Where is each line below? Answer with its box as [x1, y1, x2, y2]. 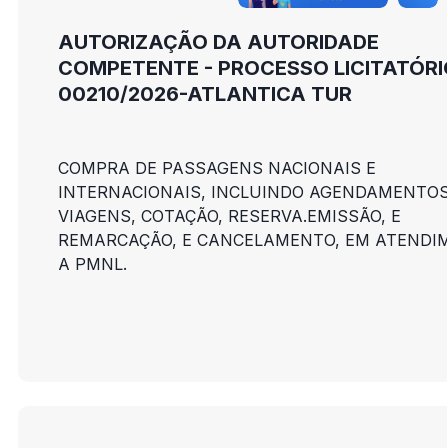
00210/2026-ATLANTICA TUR [57, 82, 352, 107]
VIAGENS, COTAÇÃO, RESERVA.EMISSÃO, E [57, 206, 401, 227]
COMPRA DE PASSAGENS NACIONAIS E [57, 158, 376, 179]
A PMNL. [57, 254, 127, 275]
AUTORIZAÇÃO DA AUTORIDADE [57, 30, 379, 55]
